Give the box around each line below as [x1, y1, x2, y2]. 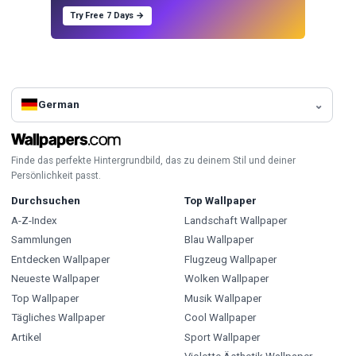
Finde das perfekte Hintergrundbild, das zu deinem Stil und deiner [11, 154, 296, 166]
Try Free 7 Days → [70, 10, 145, 21]
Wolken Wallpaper [184, 273, 269, 285]
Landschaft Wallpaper [184, 214, 287, 226]
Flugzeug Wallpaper [184, 253, 277, 265]
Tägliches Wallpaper [11, 311, 105, 324]
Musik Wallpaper [184, 292, 261, 304]
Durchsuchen [11, 194, 80, 207]
